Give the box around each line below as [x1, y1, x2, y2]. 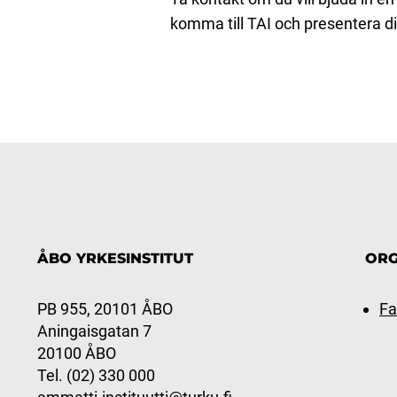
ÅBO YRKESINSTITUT [37, 249, 193, 267]
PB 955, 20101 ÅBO [37, 299, 173, 318]
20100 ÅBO [37, 343, 116, 362]
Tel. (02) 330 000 [37, 365, 155, 385]
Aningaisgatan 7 [37, 321, 152, 340]
